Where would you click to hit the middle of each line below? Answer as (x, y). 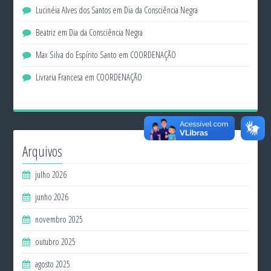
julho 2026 (51, 175)
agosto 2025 (53, 264)
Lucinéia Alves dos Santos (73, 10)
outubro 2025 (56, 242)
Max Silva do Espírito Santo (77, 55)
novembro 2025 (59, 219)
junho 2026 (52, 197)
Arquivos (43, 151)
